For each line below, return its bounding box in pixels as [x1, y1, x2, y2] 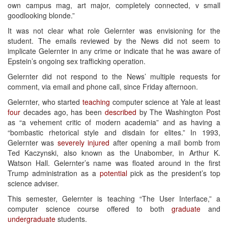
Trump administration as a [8, 167, 100, 178]
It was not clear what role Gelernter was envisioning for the [8, 25, 220, 36]
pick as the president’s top [127, 167, 221, 178]
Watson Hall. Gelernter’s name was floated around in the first [8, 157, 220, 168]
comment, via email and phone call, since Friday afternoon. [8, 81, 198, 92]
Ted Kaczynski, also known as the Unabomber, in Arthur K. [8, 147, 220, 158]
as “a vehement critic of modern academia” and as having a [8, 117, 220, 127]
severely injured [57, 137, 110, 148]
